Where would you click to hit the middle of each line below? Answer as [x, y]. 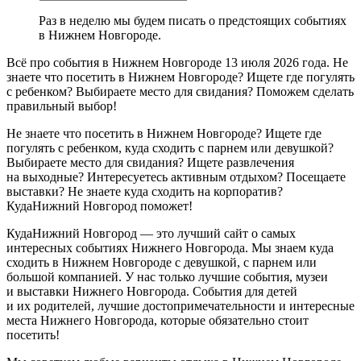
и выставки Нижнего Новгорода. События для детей [152, 292]
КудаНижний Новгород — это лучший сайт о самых [151, 234]
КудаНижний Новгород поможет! [100, 206]
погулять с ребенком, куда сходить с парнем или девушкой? [170, 148]
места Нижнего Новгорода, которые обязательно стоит [158, 321]
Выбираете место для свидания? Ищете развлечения [150, 163]
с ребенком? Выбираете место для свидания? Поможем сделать [180, 92]
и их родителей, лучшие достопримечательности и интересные [180, 306]
